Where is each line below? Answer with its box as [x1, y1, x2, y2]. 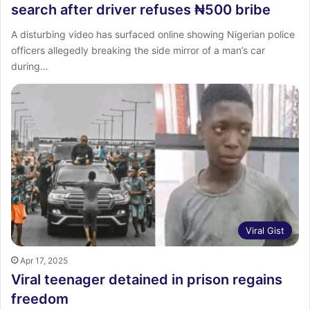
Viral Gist [246, 224, 284, 236]
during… [11, 60, 48, 72]
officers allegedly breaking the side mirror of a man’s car [11, 44, 265, 56]
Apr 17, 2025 [20, 255, 68, 266]
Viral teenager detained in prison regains [11, 271, 282, 288]
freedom [11, 290, 69, 307]
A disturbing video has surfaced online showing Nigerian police [11, 28, 295, 40]
